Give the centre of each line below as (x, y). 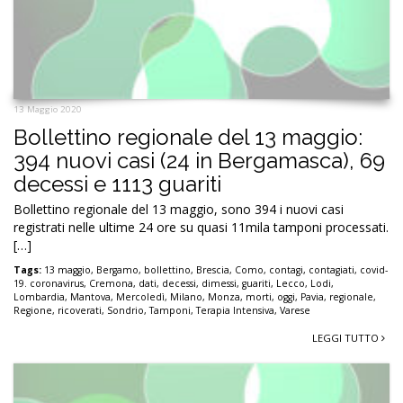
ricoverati (80, 310)
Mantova (90, 296)
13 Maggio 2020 (48, 109)
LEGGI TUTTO (347, 337)
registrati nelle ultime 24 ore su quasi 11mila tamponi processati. (201, 227)
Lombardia (39, 296)
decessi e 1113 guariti (117, 184)
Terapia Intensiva (235, 310)
